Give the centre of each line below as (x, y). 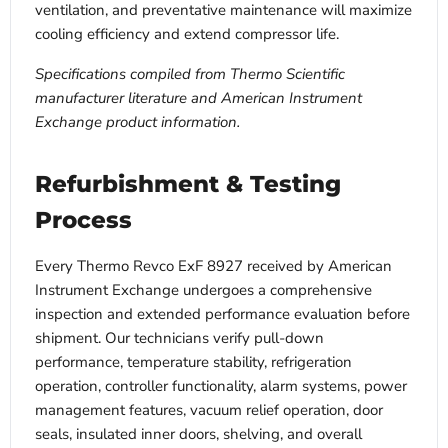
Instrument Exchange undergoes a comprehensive (203, 290)
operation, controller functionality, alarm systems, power (221, 386)
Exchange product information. (137, 122)
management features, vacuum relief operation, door (209, 410)
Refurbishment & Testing (188, 184)
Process (83, 220)
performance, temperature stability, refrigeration (193, 362)
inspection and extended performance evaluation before (222, 314)
